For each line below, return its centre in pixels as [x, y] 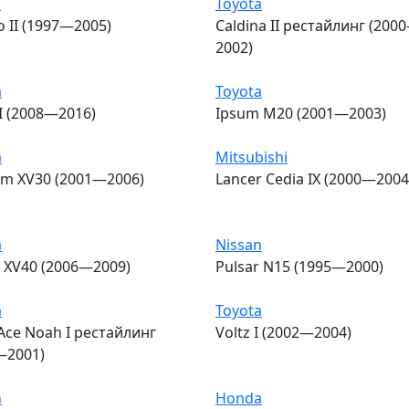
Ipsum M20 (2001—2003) [301, 113]
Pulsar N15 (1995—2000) [299, 266]
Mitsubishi [252, 157]
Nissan [239, 244]
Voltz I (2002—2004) [283, 332]
